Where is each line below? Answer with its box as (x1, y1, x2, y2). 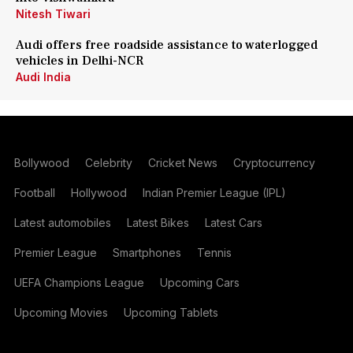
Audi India (16, 70, 71, 84)
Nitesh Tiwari (16, 7, 91, 20)
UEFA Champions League (13, 276, 144, 289)
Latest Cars (204, 216, 262, 229)
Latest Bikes (126, 216, 189, 229)
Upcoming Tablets (123, 306, 218, 319)
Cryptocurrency (232, 156, 315, 169)
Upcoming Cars (159, 276, 240, 289)
